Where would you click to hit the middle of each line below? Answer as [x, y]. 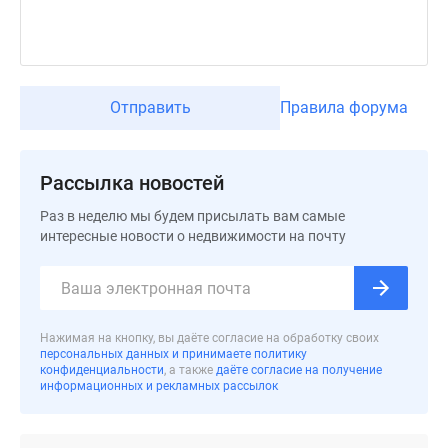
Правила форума [344, 107]
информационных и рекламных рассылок [159, 386]
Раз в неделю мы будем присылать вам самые [192, 216]
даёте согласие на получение [299, 370]
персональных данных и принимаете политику [173, 354]
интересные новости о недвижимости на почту [193, 236]
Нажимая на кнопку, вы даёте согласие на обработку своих [209, 338]
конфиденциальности [102, 370]
